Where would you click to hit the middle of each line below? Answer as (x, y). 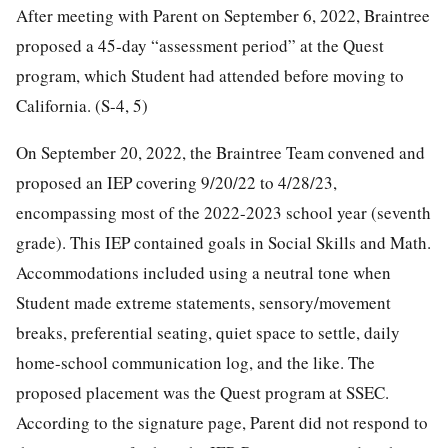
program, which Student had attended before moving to (210, 75)
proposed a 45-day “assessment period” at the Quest (200, 45)
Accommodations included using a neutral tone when (203, 272)
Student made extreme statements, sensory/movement (203, 302)
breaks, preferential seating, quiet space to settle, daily (208, 332)
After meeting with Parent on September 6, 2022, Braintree (223, 15)
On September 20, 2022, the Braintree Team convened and (220, 152)
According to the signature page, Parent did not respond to (222, 422)
